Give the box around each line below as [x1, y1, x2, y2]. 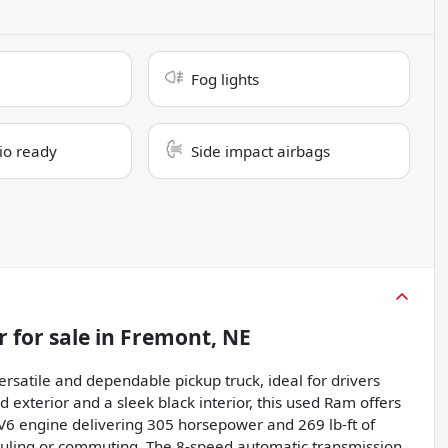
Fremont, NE [120, 323, 251, 352]
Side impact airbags [191, 141, 331, 162]
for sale [8, 323, 90, 352]
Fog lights [191, 69, 260, 90]
